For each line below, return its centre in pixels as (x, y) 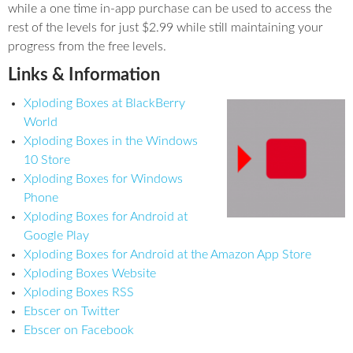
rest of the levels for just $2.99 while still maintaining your (165, 28)
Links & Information (84, 75)
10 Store (47, 160)
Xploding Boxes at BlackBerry (104, 103)
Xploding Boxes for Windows (103, 179)
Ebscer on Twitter (72, 311)
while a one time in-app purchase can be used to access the (170, 9)
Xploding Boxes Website (90, 273)
